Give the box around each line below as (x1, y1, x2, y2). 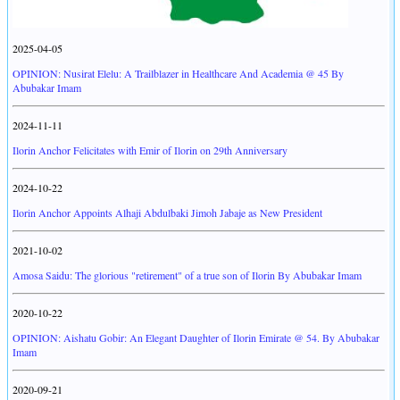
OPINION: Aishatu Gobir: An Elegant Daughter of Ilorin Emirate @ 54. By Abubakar (12, 330, 379, 346)
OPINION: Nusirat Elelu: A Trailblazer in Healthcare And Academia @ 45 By (12, 66, 344, 81)
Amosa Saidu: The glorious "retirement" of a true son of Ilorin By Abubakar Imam (12, 268, 362, 283)
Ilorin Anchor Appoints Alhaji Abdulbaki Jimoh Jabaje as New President (12, 205, 322, 221)
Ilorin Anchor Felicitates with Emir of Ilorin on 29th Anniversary (12, 143, 287, 158)
